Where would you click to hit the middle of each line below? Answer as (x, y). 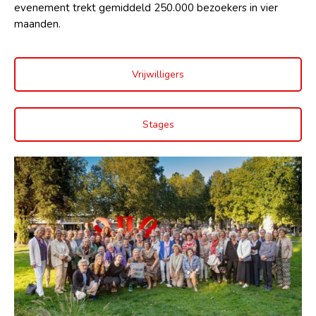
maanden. (37, 24)
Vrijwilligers (158, 74)
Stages (158, 124)
